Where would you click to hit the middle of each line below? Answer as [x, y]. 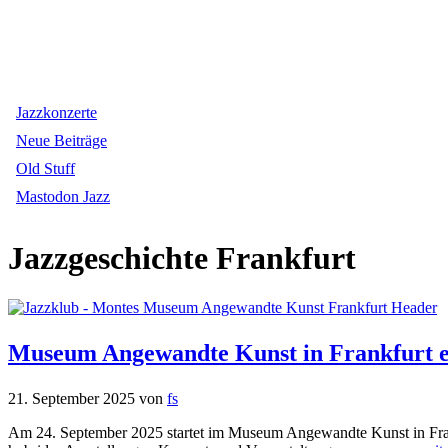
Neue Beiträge [61, 140]
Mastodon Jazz [63, 196]
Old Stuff [45, 168]
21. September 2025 [71, 398]
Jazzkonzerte [56, 112]
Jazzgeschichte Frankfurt [182, 258]
